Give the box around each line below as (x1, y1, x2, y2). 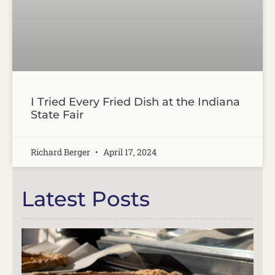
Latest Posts (21, 186, 150, 212)
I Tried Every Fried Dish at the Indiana (31, 95, 240, 109)
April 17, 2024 (101, 146, 157, 158)
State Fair (31, 108, 83, 122)
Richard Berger (31, 146, 92, 158)
